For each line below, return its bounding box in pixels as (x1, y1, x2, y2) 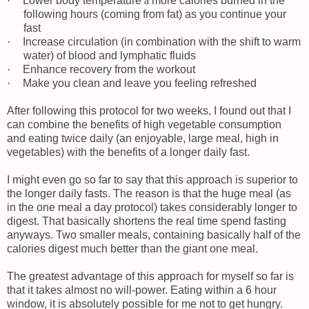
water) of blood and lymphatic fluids (23, 49, 196, 61)
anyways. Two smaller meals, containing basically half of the (7, 228, 301, 241)
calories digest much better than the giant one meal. (7, 242, 258, 255)
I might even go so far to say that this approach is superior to (7, 173, 298, 186)
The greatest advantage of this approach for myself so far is (7, 270, 294, 282)
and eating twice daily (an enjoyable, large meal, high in (7, 132, 279, 144)
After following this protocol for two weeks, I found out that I (7, 104, 291, 117)
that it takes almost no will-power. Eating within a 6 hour (7, 283, 277, 296)
